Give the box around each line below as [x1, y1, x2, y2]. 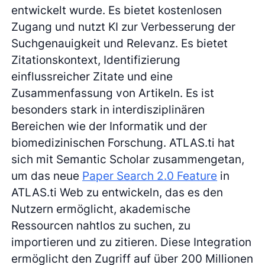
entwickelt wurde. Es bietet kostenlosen [11, 2, 222, 17]
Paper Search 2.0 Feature [82, 168, 218, 183]
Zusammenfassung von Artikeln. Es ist [11, 85, 215, 100]
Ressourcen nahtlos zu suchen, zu [11, 218, 191, 232]
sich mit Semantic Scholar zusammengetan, [11, 151, 245, 166]
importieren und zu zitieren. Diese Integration [11, 234, 252, 249]
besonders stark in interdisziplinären [11, 102, 205, 117]
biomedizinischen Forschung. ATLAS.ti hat [11, 135, 235, 150]
